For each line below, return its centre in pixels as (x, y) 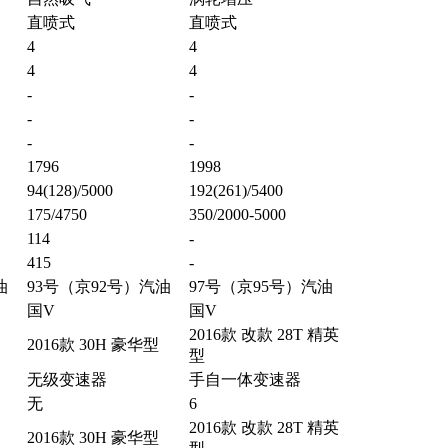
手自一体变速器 (244, 380)
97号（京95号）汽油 (260, 287)
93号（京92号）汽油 (98, 287)
